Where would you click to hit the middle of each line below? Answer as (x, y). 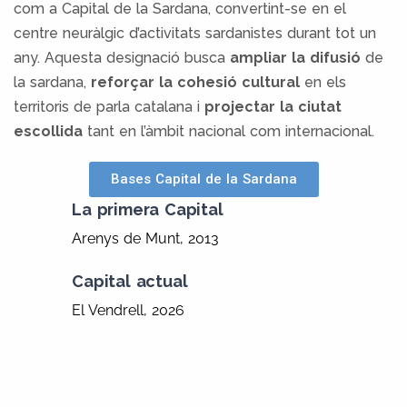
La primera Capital (148, 209)
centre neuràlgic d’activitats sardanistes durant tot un (195, 33)
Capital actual (130, 281)
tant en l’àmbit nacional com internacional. (229, 131)
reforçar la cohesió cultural (195, 82)
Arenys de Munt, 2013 (146, 238)
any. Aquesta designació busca (122, 58)
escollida (48, 131)
